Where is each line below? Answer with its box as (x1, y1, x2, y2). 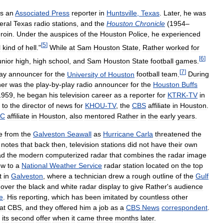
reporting (19, 193, 47, 201)
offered (55, 203, 77, 212)
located (146, 161, 169, 170)
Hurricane (103, 130, 134, 138)
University (67, 70, 98, 78)
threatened (155, 130, 189, 138)
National (21, 161, 47, 170)
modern (19, 151, 43, 159)
